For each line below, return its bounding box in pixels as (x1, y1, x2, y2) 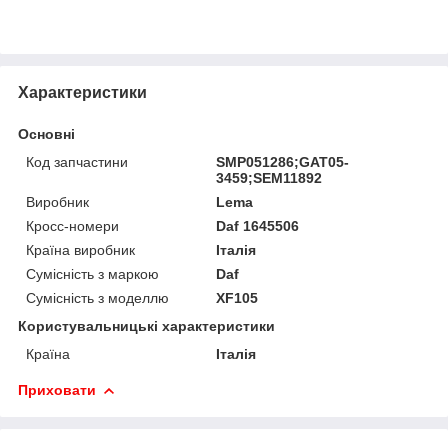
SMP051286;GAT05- (216, 153, 350, 170)
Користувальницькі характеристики (18, 317, 275, 334)
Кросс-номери (26, 217, 119, 234)
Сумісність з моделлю (26, 289, 169, 306)
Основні (18, 125, 75, 142)
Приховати (18, 381, 96, 398)
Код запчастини (26, 153, 128, 170)
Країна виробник (26, 241, 135, 258)
